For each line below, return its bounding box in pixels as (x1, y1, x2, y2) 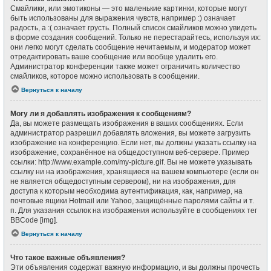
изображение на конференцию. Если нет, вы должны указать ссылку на (10, 139, 256, 147)
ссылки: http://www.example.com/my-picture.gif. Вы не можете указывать (10, 158, 252, 166)
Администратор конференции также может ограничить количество (10, 62, 240, 71)
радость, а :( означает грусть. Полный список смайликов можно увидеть (10, 24, 256, 32)
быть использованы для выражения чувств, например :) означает (10, 14, 236, 22)
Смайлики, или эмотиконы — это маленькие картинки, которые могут (10, 4, 247, 13)
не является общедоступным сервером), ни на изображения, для (10, 177, 236, 186)
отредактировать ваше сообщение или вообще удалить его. (10, 53, 218, 61)
